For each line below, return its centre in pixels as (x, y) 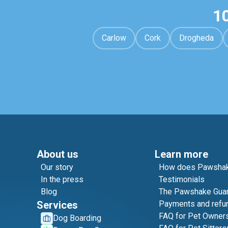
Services (57, 205)
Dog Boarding (77, 218)
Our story (57, 167)
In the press (62, 179)
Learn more (181, 154)
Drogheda (196, 38)
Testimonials (182, 179)
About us (58, 154)
